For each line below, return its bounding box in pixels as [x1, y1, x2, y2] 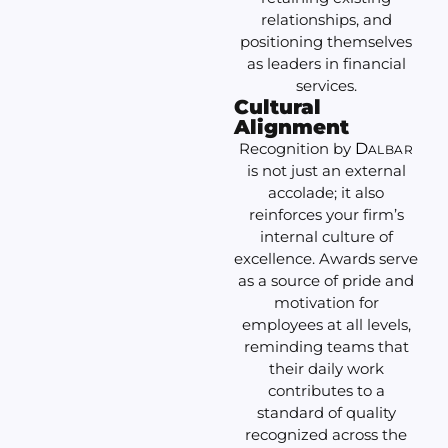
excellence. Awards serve [234, 249, 418, 269]
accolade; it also [268, 183, 384, 203]
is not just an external [246, 161, 406, 181]
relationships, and [260, 10, 392, 30]
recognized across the [245, 425, 407, 445]
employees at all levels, [241, 315, 411, 335]
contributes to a [267, 381, 385, 401]
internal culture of [259, 227, 393, 247]
